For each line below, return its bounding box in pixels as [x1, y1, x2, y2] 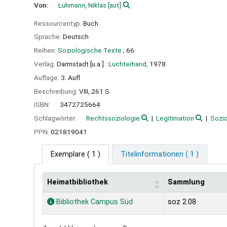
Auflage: [34, 73, 61, 82]
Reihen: [34, 46, 58, 55]
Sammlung [168, 177, 205, 186]
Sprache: [34, 32, 63, 41]
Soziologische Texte [58, 46, 122, 55]
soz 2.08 [168, 197, 196, 206]
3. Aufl [61, 73, 80, 82]
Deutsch [63, 32, 89, 41]
